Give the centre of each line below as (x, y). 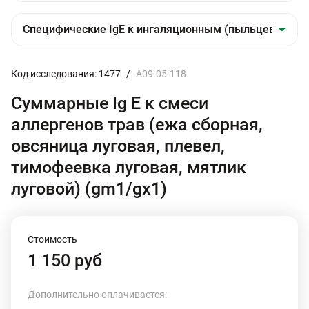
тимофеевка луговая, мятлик (129, 167)
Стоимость (52, 239)
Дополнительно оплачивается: (97, 295)
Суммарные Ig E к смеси (110, 103)
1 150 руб (65, 260)
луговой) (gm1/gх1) (89, 189)
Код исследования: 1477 (66, 74)
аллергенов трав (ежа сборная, (137, 124)
